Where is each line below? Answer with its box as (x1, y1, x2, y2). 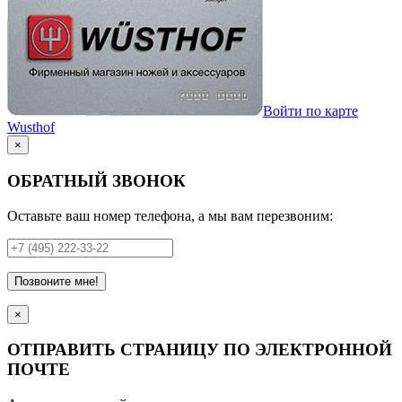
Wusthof (7, 119, 55, 135)
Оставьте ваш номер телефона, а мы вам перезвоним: (7, 207, 333, 223)
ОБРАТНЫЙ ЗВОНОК (7, 170, 186, 190)
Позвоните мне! (14, 274, 99, 288)
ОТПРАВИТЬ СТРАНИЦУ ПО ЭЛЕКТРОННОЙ (7, 340, 392, 360)
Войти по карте (263, 103, 358, 119)
